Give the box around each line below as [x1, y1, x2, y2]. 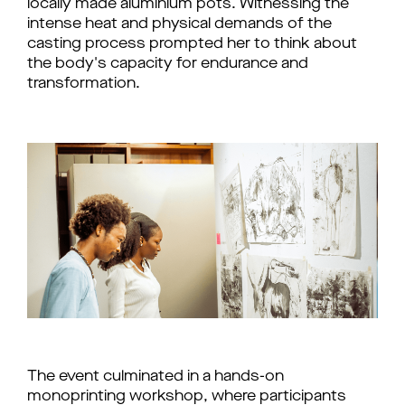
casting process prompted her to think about [27, 37, 357, 52]
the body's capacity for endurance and [27, 57, 308, 71]
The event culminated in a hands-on [27, 370, 284, 384]
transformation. [27, 77, 140, 91]
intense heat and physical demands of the [27, 17, 332, 32]
